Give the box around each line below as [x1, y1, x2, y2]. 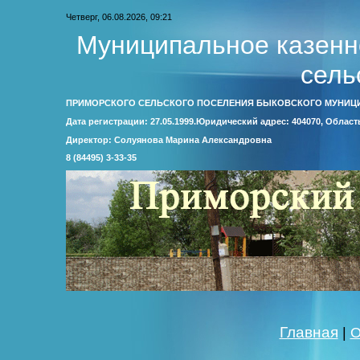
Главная [279, 324, 338, 341]
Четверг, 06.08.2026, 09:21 [66, 12, 172, 22]
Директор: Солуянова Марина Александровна [66, 134, 272, 145]
